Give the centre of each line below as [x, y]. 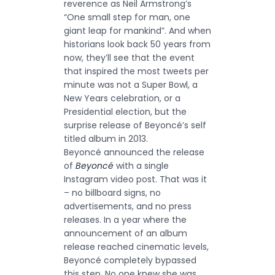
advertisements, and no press [128, 206]
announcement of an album [126, 233]
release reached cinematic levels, [136, 247]
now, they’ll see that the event [129, 58]
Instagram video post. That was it [135, 179]
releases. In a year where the [125, 220]
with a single [141, 166]
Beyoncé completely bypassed [130, 260]
